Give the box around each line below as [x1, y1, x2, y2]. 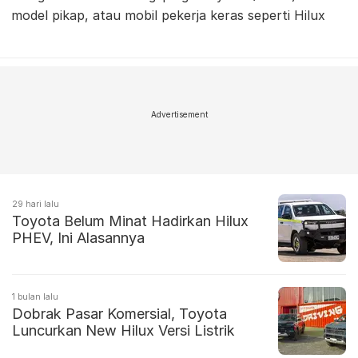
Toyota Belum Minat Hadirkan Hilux [12, 213, 249, 230]
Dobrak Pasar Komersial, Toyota [12, 305, 227, 323]
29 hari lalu [12, 199, 59, 209]
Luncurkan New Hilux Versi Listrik [12, 322, 235, 340]
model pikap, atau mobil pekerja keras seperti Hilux [11, 7, 325, 24]
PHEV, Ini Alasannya [12, 229, 145, 247]
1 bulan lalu [12, 292, 58, 302]
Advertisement [150, 109, 208, 120]
